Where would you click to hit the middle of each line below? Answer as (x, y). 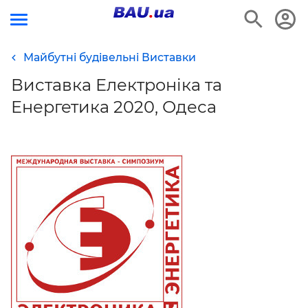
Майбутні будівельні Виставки (110, 57)
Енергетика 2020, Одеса (114, 107)
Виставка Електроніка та (117, 85)
